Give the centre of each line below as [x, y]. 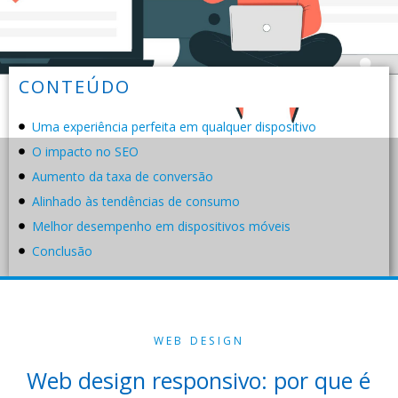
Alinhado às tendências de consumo [136, 201]
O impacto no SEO [85, 151]
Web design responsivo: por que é [199, 380]
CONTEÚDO [75, 87]
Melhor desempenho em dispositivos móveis [161, 226]
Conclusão [62, 251]
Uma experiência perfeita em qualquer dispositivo [174, 127]
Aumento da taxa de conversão [123, 176]
